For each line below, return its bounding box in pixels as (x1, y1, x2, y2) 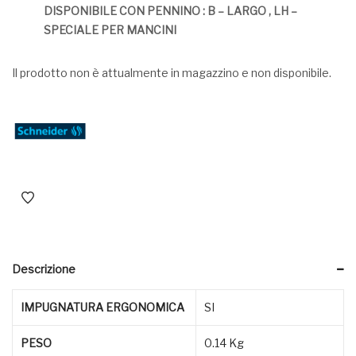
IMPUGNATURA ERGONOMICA (21, 300, 184, 314)
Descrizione (12, 261, 75, 276)
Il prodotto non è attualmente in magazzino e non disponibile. (12, 65, 331, 79)
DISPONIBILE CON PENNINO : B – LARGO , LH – (44, 3, 297, 17)
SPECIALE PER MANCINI (44, 22, 176, 37)
